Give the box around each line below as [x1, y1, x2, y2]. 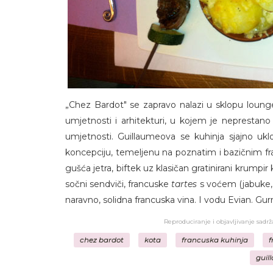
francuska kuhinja [181, 236, 248, 244]
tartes [171, 179, 197, 190]
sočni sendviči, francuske [65, 179, 172, 190]
